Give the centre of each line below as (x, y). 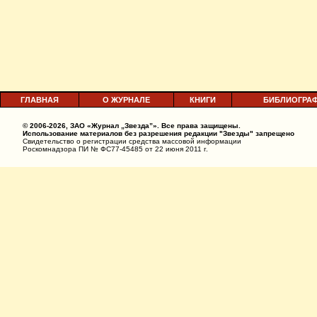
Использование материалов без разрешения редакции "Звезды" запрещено (158, 133)
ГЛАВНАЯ (40, 100)
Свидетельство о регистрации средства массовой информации (132, 141)
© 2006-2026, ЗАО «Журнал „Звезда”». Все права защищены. (132, 126)
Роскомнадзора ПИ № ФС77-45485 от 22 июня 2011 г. (115, 149)
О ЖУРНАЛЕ (126, 100)
